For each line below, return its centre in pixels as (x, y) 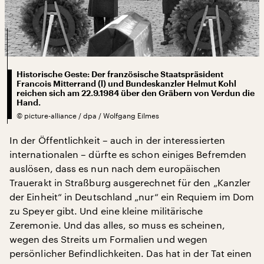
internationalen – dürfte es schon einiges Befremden (128, 154)
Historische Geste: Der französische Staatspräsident (120, 74)
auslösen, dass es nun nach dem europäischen (115, 168)
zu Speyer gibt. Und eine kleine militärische (106, 210)
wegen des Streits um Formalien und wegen (109, 239)
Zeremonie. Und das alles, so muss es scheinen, (117, 225)
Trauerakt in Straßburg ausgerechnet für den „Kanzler (130, 182)
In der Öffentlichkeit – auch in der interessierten (117, 140)
